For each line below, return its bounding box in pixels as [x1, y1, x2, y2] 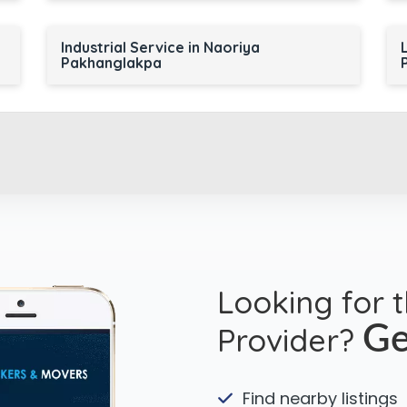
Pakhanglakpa [60, 54, 162, 72]
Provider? [217, 321, 362, 360]
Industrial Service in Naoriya [60, 38, 260, 56]
